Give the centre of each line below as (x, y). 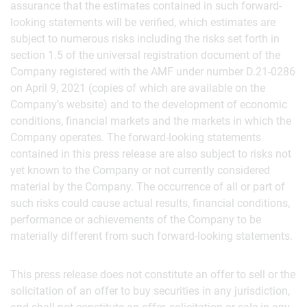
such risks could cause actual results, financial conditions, (150, 203)
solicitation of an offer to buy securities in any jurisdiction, (150, 291)
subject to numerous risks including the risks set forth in (145, 39)
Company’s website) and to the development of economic (149, 105)
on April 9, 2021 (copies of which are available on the (138, 88)
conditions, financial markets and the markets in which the (151, 121)
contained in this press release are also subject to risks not (151, 154)
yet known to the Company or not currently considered (140, 170)
